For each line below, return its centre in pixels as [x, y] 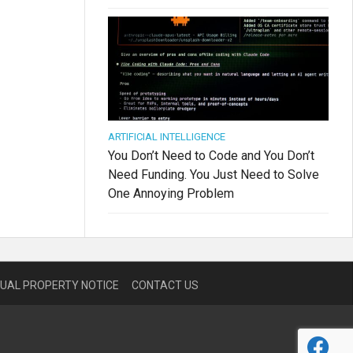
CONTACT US [165, 286]
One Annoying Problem [171, 194]
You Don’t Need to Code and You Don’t [211, 156]
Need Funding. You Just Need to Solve [214, 175]
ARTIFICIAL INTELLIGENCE [167, 137]
